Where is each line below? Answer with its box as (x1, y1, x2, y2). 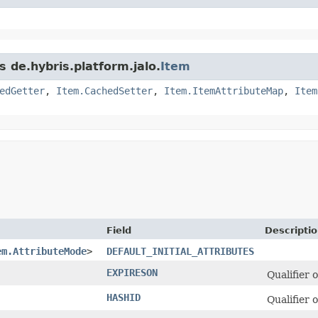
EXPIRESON (106, 266, 158, 278)
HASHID (106, 291, 141, 303)
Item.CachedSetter (56, 84, 153, 97)
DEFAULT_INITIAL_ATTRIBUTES (106, 245, 254, 257)
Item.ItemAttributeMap (164, 84, 283, 97)
